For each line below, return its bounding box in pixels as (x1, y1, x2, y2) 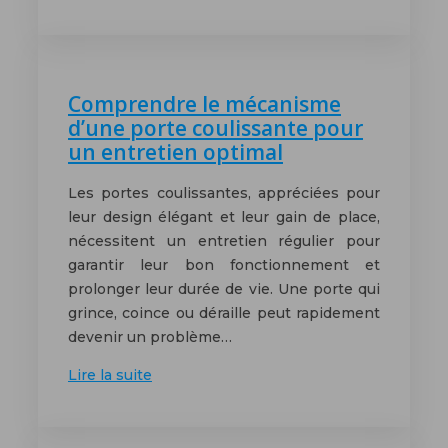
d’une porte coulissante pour (68, 113, 363, 142)
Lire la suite (68, 366, 152, 385)
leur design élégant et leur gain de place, (68, 208, 380, 227)
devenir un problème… (68, 328, 232, 347)
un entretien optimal (68, 137, 283, 166)
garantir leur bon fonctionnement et (68, 256, 380, 275)
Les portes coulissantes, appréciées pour (68, 184, 380, 203)
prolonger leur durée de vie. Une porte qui (68, 280, 380, 299)
